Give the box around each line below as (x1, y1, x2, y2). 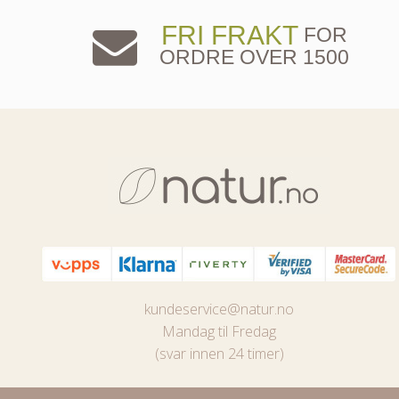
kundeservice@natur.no (144, 299, 294, 320)
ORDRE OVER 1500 (159, 45, 349, 69)
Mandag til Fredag (162, 322, 276, 342)
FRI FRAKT (161, 20, 298, 50)
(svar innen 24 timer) (154, 344, 284, 364)
